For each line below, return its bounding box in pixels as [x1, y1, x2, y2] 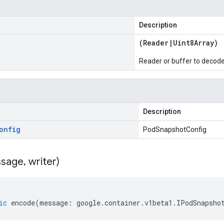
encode [11, 198, 35, 207]
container [104, 198, 140, 207]
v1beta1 [144, 198, 172, 207]
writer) [26, 155, 59, 168]
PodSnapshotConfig [143, 125, 206, 133]
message [39, 198, 68, 207]
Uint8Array [173, 38, 214, 47]
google [76, 198, 100, 207]
